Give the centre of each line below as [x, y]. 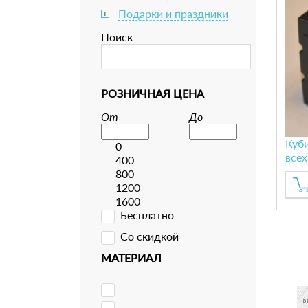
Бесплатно [147, 215]
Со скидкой [150, 236]
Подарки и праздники [173, 13]
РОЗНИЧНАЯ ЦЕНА [153, 93]
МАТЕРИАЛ [131, 257]
